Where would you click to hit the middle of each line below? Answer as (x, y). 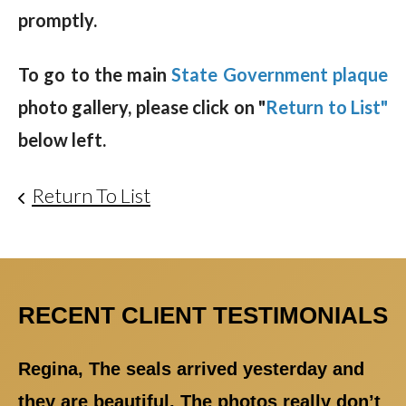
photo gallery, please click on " (142, 106)
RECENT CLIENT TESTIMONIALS (203, 315)
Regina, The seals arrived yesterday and (191, 368)
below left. (62, 139)
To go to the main (95, 74)
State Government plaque (280, 74)
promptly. (58, 19)
